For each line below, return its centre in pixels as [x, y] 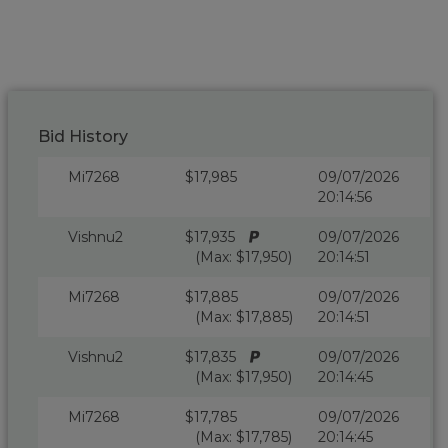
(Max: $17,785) [244, 436]
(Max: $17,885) [244, 316]
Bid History [83, 136]
